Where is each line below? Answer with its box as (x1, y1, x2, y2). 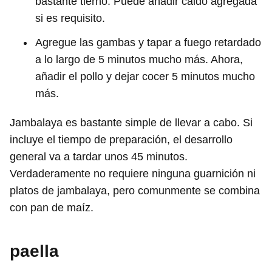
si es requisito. (35, 12, 105, 24)
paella (10, 241, 59, 260)
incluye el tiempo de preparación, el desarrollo (10, 133, 233, 146)
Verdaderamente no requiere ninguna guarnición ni (10, 167, 256, 180)
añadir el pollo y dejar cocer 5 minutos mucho (35, 70, 255, 83)
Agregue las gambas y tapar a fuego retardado (35, 36, 261, 49)
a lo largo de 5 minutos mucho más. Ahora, (35, 53, 243, 66)
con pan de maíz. (10, 201, 93, 214)
